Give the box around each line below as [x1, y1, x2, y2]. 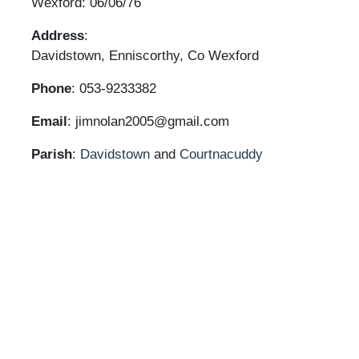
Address [31, 28, 84, 43]
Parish [31, 147, 72, 162]
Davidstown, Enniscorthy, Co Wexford [31, 48, 259, 63]
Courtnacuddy [179, 147, 267, 162]
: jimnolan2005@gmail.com [67, 114, 229, 129]
